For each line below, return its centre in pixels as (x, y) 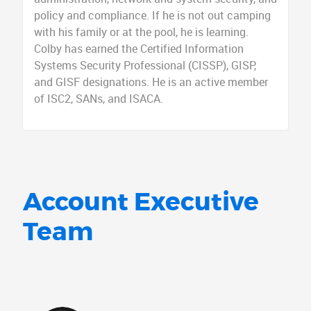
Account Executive (141, 201)
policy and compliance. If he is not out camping (152, 15)
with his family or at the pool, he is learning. (141, 32)
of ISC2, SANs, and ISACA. (98, 99)
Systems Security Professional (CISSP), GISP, (145, 65)
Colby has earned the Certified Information (138, 49)
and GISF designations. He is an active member (151, 82)
